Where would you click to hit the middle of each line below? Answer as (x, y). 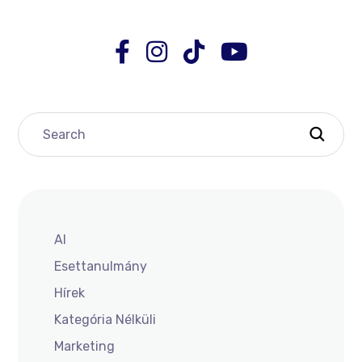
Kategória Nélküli (105, 320)
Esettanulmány (101, 267)
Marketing (85, 347)
